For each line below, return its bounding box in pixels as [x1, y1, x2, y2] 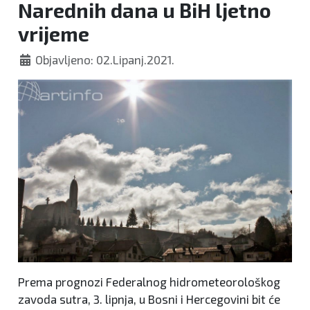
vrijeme [18, 21, 89, 46]
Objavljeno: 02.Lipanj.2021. [35, 53, 175, 66]
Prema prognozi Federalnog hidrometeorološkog [18, 275, 280, 289]
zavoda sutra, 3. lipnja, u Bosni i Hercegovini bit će [18, 292, 280, 307]
